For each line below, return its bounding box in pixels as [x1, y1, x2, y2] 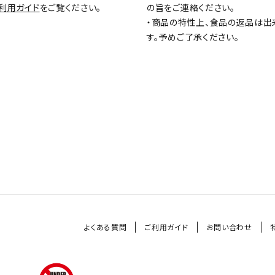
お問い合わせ [206, 221, 252, 232]
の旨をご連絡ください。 [147, 1, 235, 14]
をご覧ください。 [39, 1, 102, 14]
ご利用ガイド [144, 221, 188, 232]
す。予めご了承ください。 [147, 31, 239, 44]
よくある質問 [84, 221, 127, 232]
